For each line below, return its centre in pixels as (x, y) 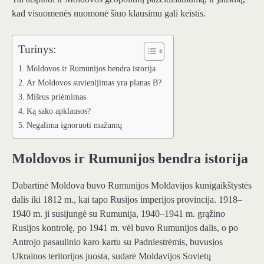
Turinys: (37, 49)
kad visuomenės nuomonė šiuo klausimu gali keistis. (109, 13)
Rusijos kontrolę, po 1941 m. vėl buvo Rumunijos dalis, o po (125, 227)
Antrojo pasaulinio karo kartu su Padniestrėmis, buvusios (117, 242)
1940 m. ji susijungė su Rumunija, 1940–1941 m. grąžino (118, 213)
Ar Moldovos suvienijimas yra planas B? (94, 82)
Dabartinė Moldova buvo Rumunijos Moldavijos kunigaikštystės (132, 185)
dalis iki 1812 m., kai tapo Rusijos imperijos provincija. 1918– (127, 199)
